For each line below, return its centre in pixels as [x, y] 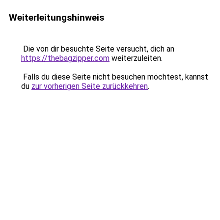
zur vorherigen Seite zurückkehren [90, 86]
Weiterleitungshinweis [56, 17]
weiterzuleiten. [136, 58]
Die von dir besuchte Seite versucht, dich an [98, 49]
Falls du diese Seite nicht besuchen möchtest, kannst [115, 77]
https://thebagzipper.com [65, 58]
